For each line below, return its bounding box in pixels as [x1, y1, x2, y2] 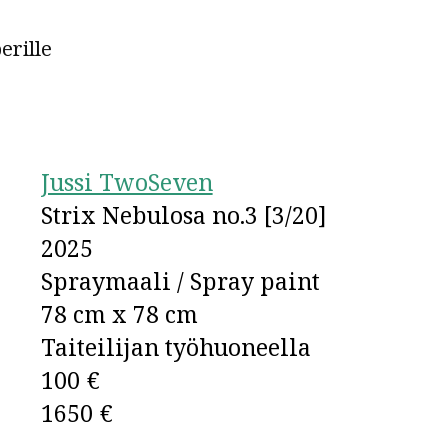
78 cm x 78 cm [40, 297, 198, 330]
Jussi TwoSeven [40, 165, 213, 198]
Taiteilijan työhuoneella [40, 330, 311, 363]
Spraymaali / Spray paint [40, 264, 320, 297]
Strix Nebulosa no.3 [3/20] [40, 198, 327, 231]
